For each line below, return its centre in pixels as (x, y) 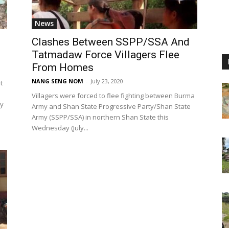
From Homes (63, 68)
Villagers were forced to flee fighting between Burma (113, 96)
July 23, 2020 (107, 81)
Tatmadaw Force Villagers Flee (106, 55)
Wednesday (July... (60, 128)
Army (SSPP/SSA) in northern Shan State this (100, 117)
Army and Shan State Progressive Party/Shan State (111, 107)
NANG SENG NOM (58, 81)
